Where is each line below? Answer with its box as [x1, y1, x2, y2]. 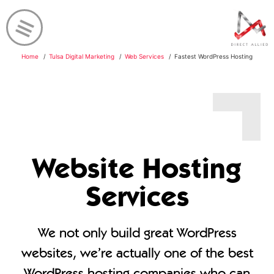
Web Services [125, 53, 164, 60]
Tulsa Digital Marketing [49, 53, 114, 60]
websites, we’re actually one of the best [21, 245, 253, 261]
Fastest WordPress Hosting [174, 53, 253, 60]
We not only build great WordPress [37, 224, 237, 240]
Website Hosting [32, 151, 242, 185]
